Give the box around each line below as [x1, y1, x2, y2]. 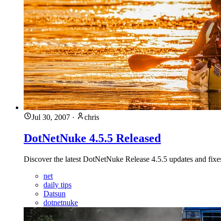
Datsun [43, 189, 66, 198]
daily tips [43, 180, 72, 189]
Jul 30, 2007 [32, 112, 70, 121]
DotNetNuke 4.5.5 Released [24, 131, 161, 145]
